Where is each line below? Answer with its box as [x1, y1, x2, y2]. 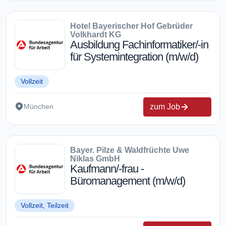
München [24, 102, 53, 111]
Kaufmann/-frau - [70, 162, 144, 175]
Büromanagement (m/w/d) [70, 174, 185, 187]
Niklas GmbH [70, 154, 120, 163]
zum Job [150, 102, 180, 111]
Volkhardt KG [70, 30, 121, 39]
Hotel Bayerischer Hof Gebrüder [70, 21, 193, 30]
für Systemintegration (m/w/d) [70, 50, 198, 63]
